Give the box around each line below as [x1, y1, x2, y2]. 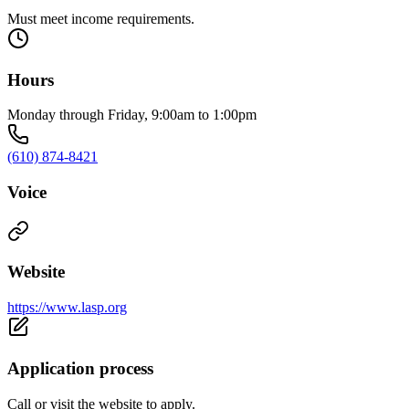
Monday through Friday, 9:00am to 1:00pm [7, 107, 257, 123]
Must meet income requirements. [7, 10, 194, 26]
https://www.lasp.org [7, 299, 127, 316]
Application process [7, 358, 153, 378]
